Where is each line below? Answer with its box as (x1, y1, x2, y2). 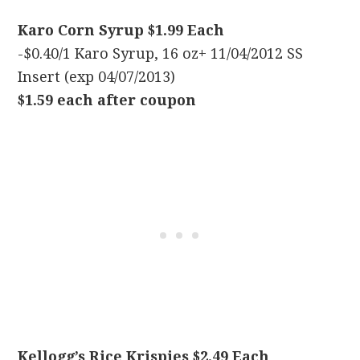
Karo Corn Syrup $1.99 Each (18, 22, 225, 39)
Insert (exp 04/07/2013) (18, 68, 176, 85)
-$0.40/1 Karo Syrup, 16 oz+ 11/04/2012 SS (18, 45, 304, 62)
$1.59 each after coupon (18, 92, 197, 108)
